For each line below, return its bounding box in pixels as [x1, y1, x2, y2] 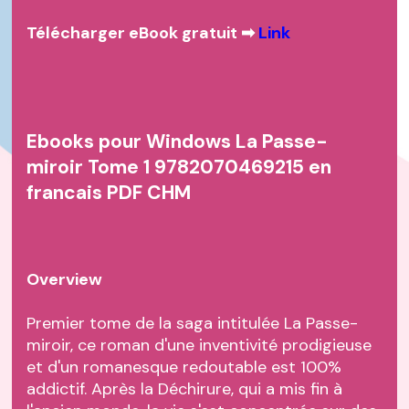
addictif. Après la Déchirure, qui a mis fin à [26, 378, 343, 401]
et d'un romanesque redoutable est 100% [26, 356, 342, 379]
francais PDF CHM [26, 180, 192, 206]
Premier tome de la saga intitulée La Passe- [26, 312, 359, 335]
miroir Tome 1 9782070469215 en [26, 154, 332, 181]
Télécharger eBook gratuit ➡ [26, 22, 259, 45]
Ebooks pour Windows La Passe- [26, 129, 329, 155]
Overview [26, 268, 103, 291]
